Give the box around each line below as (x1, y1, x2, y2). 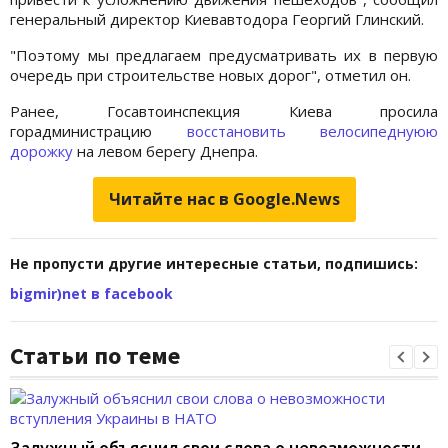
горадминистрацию (10, 121, 187, 142)
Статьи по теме (10, 340, 180, 372)
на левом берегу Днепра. (77, 141, 258, 162)
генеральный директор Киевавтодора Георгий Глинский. (10, 9, 424, 30)
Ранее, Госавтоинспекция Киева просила (10, 101, 438, 122)
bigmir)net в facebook (10, 284, 173, 304)
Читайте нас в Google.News (108, 188, 340, 211)
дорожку (10, 141, 77, 162)
